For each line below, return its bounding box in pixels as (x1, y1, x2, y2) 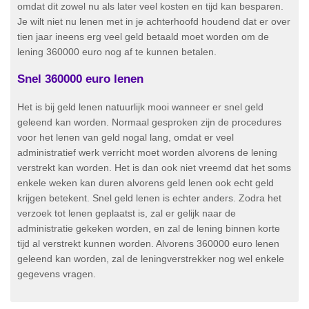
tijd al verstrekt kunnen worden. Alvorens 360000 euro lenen (17, 238, 279, 249)
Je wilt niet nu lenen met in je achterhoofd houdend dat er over (17, 16, 290, 27)
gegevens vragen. (17, 268, 96, 279)
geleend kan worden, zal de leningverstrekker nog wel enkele (17, 253, 284, 264)
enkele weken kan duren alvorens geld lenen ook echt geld (17, 177, 274, 188)
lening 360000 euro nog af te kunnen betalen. (17, 46, 217, 57)
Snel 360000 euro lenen (17, 72, 143, 86)
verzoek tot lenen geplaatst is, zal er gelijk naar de (17, 208, 236, 219)
